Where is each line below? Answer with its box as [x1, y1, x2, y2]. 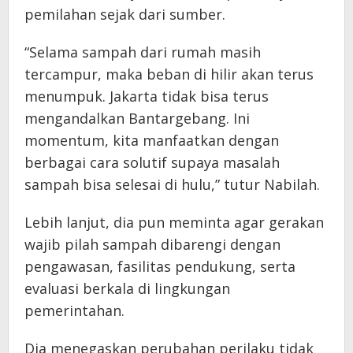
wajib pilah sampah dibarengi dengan [24, 234, 281, 254]
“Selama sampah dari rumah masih [24, 42, 261, 61]
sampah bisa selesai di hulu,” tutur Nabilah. [24, 174, 320, 194]
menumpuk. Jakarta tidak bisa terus [24, 86, 269, 106]
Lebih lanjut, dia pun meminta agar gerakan [24, 212, 324, 232]
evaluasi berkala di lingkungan [24, 278, 230, 298]
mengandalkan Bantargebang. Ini [24, 108, 250, 128]
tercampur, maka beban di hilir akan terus [24, 64, 314, 84]
